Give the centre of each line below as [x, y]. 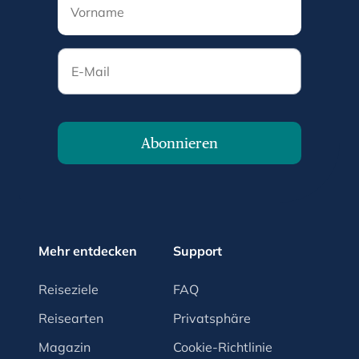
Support [198, 250]
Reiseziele [69, 289]
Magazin [65, 347]
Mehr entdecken [88, 250]
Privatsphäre [212, 318]
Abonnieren [179, 143]
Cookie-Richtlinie [223, 347]
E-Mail [76, 56]
